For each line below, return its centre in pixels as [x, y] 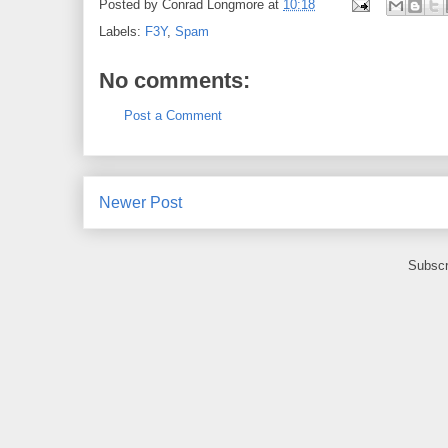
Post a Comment [173, 116]
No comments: [174, 81]
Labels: [122, 32]
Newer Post [140, 202]
